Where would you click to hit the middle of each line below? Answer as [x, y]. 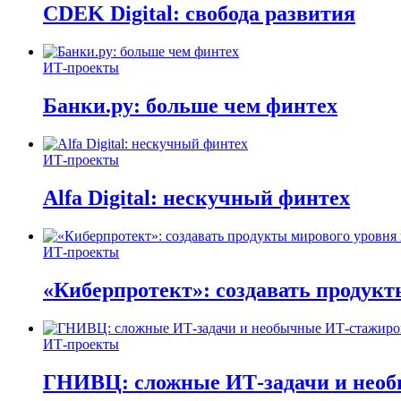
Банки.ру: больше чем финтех [190, 106]
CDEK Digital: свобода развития [199, 14]
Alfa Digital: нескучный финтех [196, 197]
